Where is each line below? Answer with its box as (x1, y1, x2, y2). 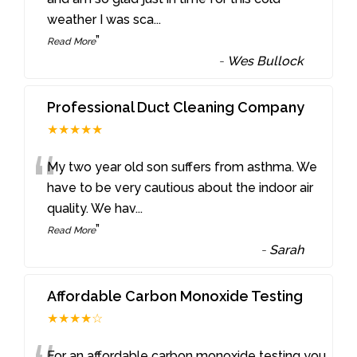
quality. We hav (47, 201, 136, 217)
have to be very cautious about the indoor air (47, 180, 314, 196)
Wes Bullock (227, 53, 304, 69)
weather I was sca (47, 12, 155, 28)
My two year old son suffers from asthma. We (47, 159, 318, 175)
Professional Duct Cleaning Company (47, 99, 305, 116)
